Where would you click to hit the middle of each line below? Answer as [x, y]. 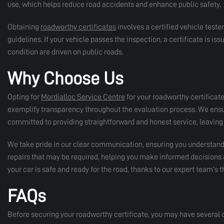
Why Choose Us [65, 78]
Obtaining [24, 27]
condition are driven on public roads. [65, 52]
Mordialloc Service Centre [83, 97]
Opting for [24, 97]
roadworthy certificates [78, 27]
